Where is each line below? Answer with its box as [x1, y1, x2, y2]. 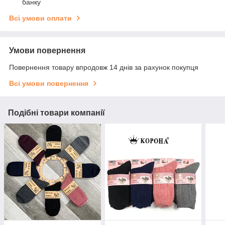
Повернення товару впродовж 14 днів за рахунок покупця [9, 63, 198, 71]
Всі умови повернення [9, 79, 88, 87]
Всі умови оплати [9, 14, 72, 22]
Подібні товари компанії [8, 108, 105, 117]
